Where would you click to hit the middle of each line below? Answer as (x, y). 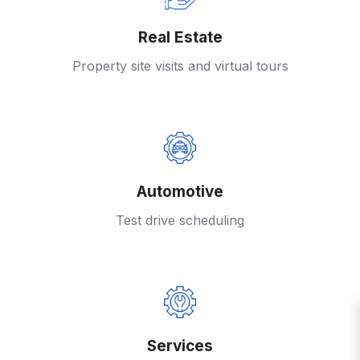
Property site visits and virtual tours (180, 65)
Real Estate (180, 37)
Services (180, 346)
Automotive (180, 191)
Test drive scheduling (180, 220)
